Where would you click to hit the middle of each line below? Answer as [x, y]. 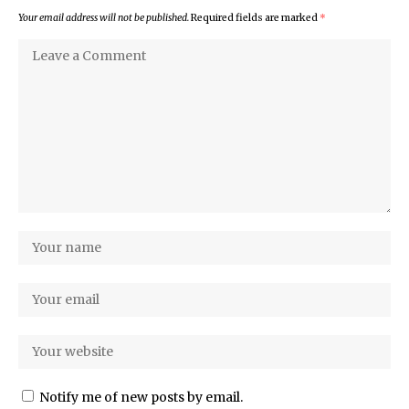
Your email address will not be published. [104, 18]
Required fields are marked [255, 18]
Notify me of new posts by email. [141, 398]
